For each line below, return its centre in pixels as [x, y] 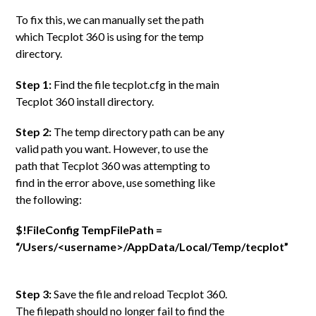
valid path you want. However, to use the [112, 148]
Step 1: [34, 84]
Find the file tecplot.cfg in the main [136, 84]
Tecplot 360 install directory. [85, 101]
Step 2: [34, 131]
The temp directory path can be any [138, 131]
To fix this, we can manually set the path [110, 20]
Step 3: [34, 294]
